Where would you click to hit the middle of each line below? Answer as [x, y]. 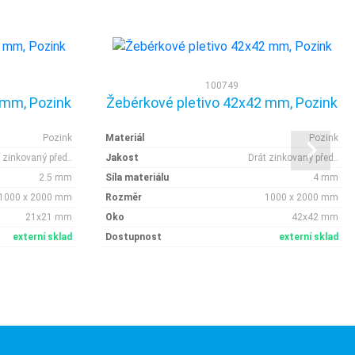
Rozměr [124, 197]
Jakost [122, 158]
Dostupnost [134, 237]
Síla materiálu [137, 177]
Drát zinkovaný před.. [293, 158]
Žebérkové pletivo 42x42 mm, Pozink [222, 103]
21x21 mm [49, 217]
